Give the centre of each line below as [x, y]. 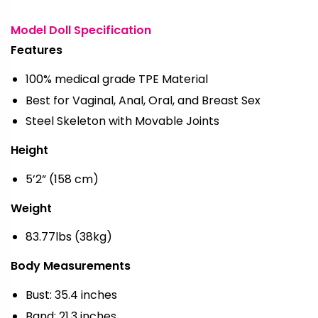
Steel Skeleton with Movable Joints [122, 121]
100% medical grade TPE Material [116, 79]
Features [37, 50]
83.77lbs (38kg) [68, 237]
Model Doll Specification [81, 31]
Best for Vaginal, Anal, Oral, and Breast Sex [143, 100]
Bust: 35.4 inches [71, 295]
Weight [31, 208]
